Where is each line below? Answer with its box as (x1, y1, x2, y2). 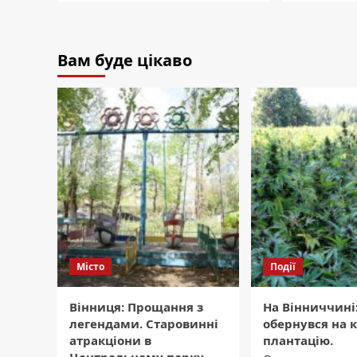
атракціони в (69, 332, 151, 349)
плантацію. (263, 332, 333, 349)
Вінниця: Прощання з (69, 299, 203, 316)
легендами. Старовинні (69, 316, 218, 332)
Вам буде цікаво (57, 49, 192, 72)
